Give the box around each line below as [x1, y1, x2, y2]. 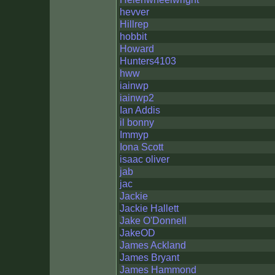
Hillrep [120, 19, 149, 29]
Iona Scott [120, 142, 163, 152]
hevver [120, 7, 149, 17]
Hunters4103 [120, 56, 176, 66]
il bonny [120, 117, 154, 128]
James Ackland [120, 240, 186, 250]
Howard [120, 44, 154, 54]
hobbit [120, 31, 147, 42]
